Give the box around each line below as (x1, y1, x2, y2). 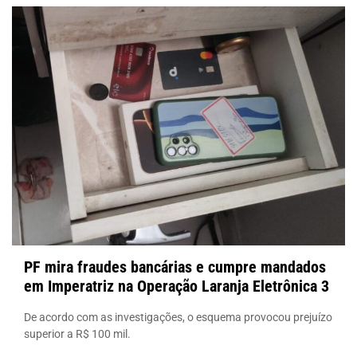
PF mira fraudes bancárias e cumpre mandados (24, 257, 326, 277)
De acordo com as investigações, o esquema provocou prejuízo (24, 310, 332, 324)
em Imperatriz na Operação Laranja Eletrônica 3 (24, 276, 329, 296)
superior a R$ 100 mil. (24, 327, 131, 340)
